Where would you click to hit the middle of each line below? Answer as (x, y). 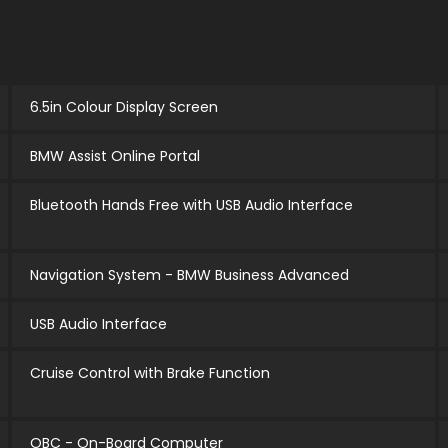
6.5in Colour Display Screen (123, 107)
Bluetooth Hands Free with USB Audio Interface (191, 205)
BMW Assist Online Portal (114, 156)
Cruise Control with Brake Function (149, 373)
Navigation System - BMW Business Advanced (189, 275)
